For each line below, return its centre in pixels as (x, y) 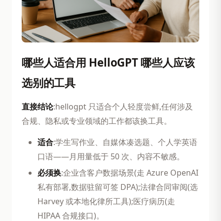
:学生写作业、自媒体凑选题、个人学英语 (125, 142)
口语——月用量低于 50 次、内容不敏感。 (111, 156)
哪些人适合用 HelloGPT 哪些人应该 (108, 62)
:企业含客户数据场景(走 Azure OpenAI (130, 172)
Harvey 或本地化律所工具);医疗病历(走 (106, 201)
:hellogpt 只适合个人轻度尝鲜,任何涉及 (123, 106)
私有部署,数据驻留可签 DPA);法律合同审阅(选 (118, 187)
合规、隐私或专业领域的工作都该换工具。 (97, 121)
